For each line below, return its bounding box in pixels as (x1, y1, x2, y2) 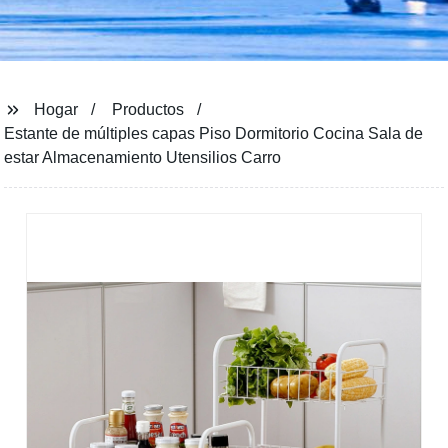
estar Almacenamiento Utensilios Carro (4, 149, 282, 166)
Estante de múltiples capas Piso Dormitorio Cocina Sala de (4, 125, 424, 142)
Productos (112, 101, 185, 118)
